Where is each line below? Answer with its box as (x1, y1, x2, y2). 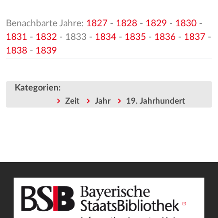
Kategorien (15, 83, 58, 92)
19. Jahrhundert (126, 96, 185, 105)
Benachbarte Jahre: (6, 19, 86, 29)
